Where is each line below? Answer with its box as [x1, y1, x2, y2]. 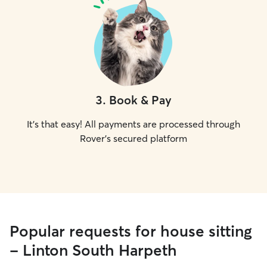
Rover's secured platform [80, 132, 187, 144]
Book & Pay [109, 92, 172, 107]
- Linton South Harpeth [10, 241, 177, 260]
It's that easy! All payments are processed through [27, 118, 240, 130]
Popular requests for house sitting [10, 222, 252, 241]
